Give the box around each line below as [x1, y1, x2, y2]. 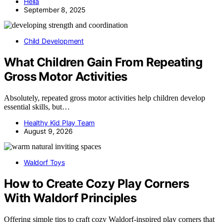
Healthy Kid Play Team [24, 118, 95, 127]
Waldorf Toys [24, 158, 65, 167]
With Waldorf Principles [4, 191, 137, 206]
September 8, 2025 [24, 5, 86, 14]
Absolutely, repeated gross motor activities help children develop [4, 94, 205, 103]
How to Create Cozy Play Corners [4, 176, 189, 191]
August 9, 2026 [24, 127, 73, 136]
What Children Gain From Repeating [4, 55, 203, 70]
